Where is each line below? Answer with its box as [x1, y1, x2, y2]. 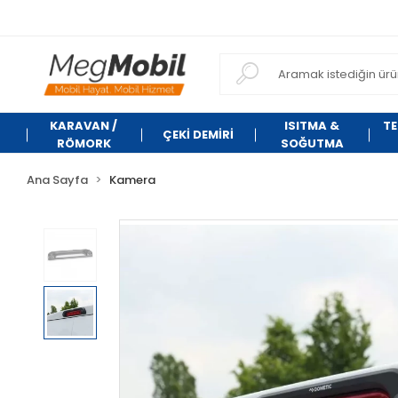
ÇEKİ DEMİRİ [162, 126, 234, 143]
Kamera [109, 171, 156, 188]
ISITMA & [284, 117, 340, 134]
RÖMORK [56, 135, 111, 152]
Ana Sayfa [27, 171, 89, 188]
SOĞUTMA [280, 135, 344, 152]
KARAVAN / [50, 117, 118, 134]
